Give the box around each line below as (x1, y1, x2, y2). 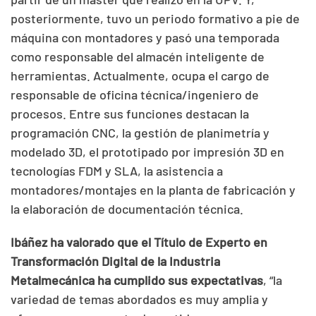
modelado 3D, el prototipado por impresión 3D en (11, 143, 284, 159)
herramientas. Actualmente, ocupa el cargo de (11, 67, 269, 83)
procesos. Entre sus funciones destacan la (11, 105, 249, 121)
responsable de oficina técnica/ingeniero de (11, 86, 259, 102)
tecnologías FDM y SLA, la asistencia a (11, 162, 223, 178)
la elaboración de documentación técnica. (11, 200, 243, 217)
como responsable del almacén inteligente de (11, 48, 265, 64)
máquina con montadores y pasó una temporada (11, 29, 279, 45)
